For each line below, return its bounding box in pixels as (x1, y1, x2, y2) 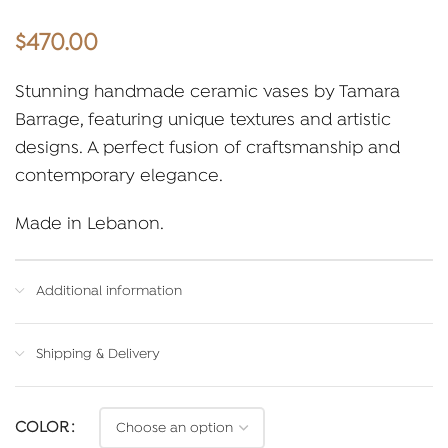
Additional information (36, 283, 182, 301)
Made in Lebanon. (15, 214, 164, 236)
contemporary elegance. (15, 166, 223, 188)
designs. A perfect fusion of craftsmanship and (15, 138, 400, 160)
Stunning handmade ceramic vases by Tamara (15, 82, 400, 104)
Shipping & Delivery (36, 346, 160, 364)
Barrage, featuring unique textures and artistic (15, 110, 391, 132)
